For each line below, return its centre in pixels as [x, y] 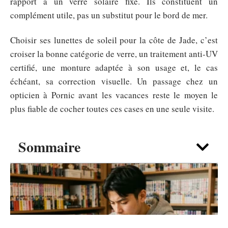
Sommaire [49, 147]
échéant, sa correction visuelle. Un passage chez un [114, 81]
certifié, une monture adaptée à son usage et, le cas [114, 68]
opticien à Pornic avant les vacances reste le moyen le [114, 95]
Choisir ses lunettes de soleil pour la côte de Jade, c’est [114, 40]
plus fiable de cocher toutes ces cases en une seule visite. [112, 109]
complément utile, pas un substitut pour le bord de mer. [109, 15]
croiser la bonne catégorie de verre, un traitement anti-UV [114, 54]
